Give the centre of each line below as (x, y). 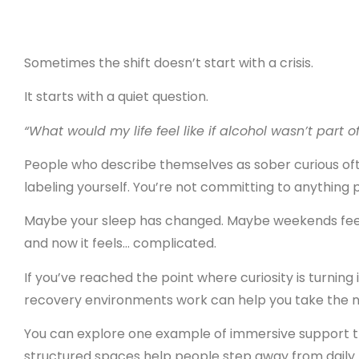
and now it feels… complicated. (120, 244)
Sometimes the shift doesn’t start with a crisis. (169, 63)
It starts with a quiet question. (116, 97)
